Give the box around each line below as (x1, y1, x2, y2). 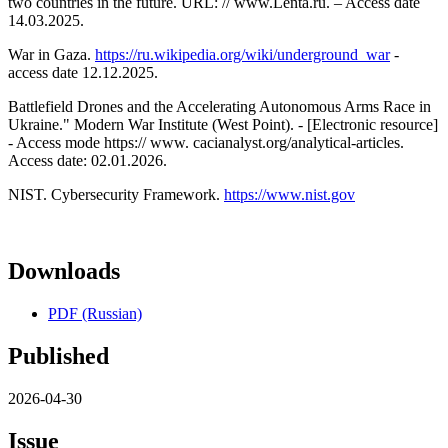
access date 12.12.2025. (8, 63, 158, 81)
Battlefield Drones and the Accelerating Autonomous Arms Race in (8, 97, 431, 115)
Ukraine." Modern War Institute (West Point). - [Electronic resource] (8, 115, 438, 133)
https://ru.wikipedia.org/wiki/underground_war (95, 45, 390, 63)
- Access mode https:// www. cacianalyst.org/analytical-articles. (8, 133, 404, 151)
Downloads (8, 257, 120, 284)
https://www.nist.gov (224, 185, 355, 203)
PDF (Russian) (48, 304, 142, 322)
